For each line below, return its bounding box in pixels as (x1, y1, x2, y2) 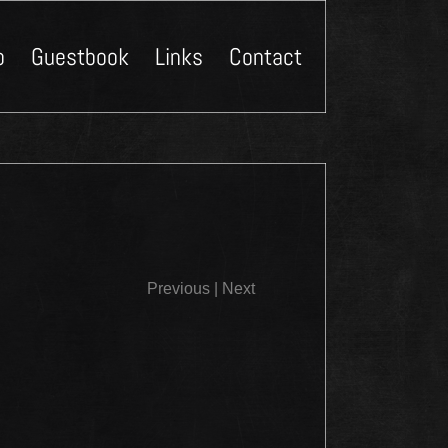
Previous (147, 280, 210, 298)
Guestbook (30, 40, 129, 72)
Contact (228, 40, 302, 72)
